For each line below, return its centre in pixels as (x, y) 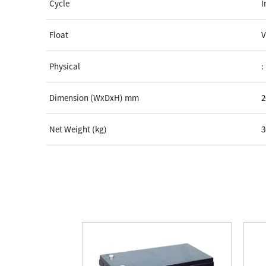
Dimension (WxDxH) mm (94, 97)
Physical (65, 66)
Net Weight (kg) (78, 129)
